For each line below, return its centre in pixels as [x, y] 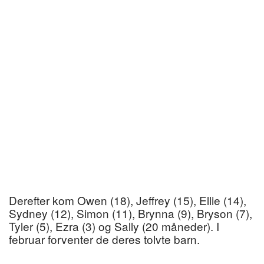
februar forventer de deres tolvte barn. [104, 239]
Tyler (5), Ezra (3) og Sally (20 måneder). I [114, 226]
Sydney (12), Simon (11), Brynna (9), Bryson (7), [131, 213]
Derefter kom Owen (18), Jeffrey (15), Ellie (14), [128, 200]
